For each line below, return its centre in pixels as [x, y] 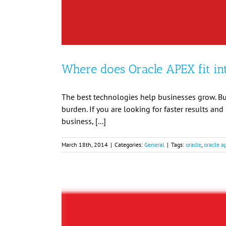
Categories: [129, 145]
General [154, 145]
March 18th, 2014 [85, 145]
